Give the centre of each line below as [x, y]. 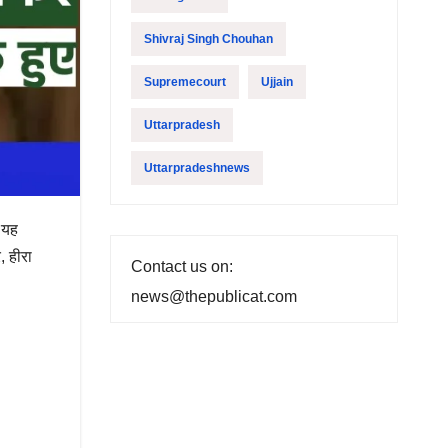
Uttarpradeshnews [196, 168]
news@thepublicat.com [213, 296]
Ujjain [276, 82]
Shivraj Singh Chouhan [208, 39]
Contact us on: [181, 266]
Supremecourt [184, 82]
